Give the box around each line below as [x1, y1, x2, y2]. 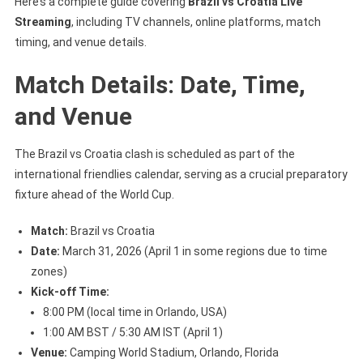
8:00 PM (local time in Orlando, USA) [42, 305, 227, 318]
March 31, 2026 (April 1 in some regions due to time [59, 244, 327, 258]
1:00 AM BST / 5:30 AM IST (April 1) [42, 325, 223, 339]
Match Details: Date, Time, [14, 70, 305, 99]
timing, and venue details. [14, 35, 147, 49]
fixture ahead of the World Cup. [14, 187, 174, 201]
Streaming [14, 15, 71, 28]
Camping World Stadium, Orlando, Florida [66, 345, 279, 359]
